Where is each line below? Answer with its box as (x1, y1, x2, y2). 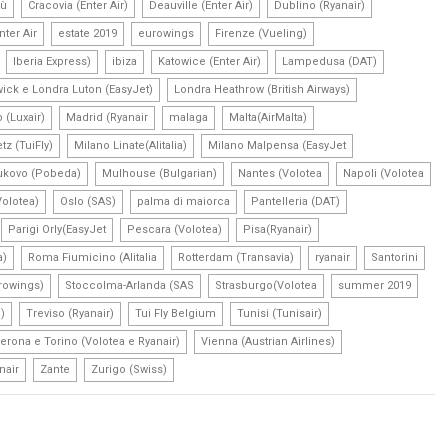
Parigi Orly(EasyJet (8, 222, 106, 236)
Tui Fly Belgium (135, 306, 216, 320)
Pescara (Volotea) (127, 222, 222, 236)
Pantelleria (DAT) (251, 194, 340, 208)
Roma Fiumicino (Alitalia (28, 250, 157, 264)
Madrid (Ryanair (66, 110, 148, 124)
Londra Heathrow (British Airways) (174, 82, 350, 96)
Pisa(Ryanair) (243, 222, 312, 236)
